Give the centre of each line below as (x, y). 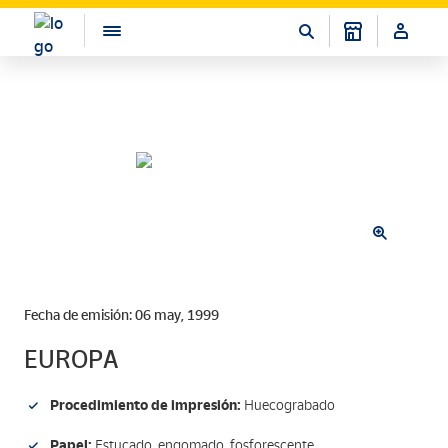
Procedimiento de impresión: (145, 405)
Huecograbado (288, 405)
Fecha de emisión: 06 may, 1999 (121, 315)
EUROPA (71, 359)
